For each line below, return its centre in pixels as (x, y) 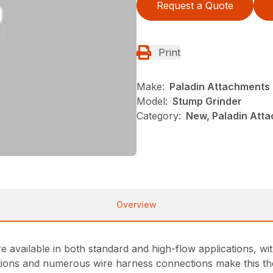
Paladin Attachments (220, 87)
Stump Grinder (207, 101)
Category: (159, 116)
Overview (136, 204)
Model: (152, 101)
